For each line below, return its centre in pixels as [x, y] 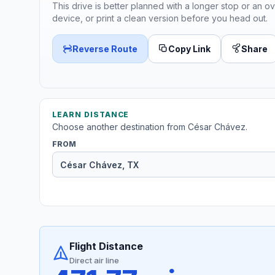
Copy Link [189, 48]
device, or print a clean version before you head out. [160, 18]
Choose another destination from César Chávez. [150, 127]
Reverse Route [105, 48]
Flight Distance [106, 246]
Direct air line [94, 261]
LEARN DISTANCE [91, 115]
